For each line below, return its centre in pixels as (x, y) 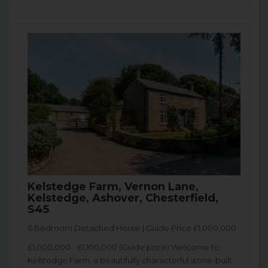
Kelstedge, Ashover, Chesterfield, (123, 198)
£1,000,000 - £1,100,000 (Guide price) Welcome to (124, 247)
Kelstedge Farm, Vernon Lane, (113, 186)
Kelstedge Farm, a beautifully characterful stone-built (130, 260)
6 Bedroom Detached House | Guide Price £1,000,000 (132, 228)
